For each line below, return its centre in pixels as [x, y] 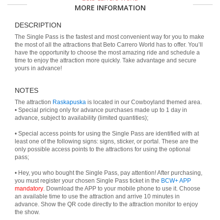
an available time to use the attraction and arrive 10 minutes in [97, 196]
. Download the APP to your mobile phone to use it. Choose [122, 189]
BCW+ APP [176, 181]
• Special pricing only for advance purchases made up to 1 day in [101, 110]
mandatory [29, 189]
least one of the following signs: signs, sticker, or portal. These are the [107, 141]
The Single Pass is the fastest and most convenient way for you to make [110, 37]
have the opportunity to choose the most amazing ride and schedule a [107, 53]
